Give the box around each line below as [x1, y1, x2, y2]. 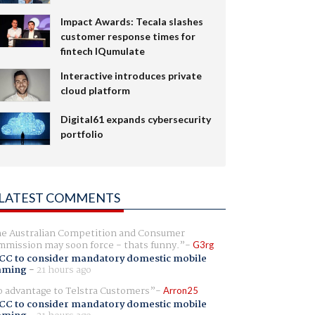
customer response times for [60, 30, 195, 42]
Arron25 [162, 284, 198, 296]
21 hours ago [36, 262, 91, 278]
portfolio [60, 127, 103, 140]
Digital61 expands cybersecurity [60, 112, 211, 125]
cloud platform [60, 84, 130, 96]
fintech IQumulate [60, 44, 145, 57]
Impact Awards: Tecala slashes [60, 15, 203, 27]
